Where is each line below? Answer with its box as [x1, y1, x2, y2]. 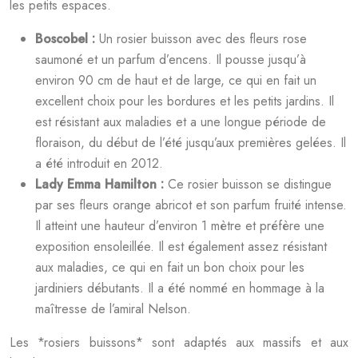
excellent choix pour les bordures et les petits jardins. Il [35, 92, 334, 110]
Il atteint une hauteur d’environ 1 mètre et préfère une [35, 217, 324, 235]
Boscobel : [35, 30, 99, 48]
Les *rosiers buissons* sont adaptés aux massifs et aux [10, 333, 348, 352]
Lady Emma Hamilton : [35, 175, 168, 193]
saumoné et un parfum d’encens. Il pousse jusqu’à [35, 50, 306, 69]
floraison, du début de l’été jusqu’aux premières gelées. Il [35, 133, 346, 152]
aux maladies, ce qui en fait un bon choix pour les [35, 258, 304, 276]
